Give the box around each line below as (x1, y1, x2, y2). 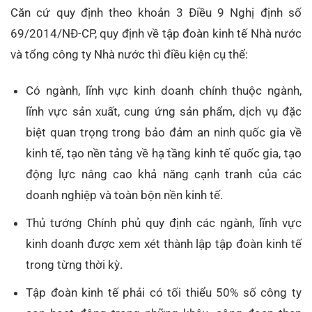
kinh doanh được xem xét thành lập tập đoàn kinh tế (26, 236, 302, 251)
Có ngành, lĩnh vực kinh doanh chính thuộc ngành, (26, 83, 302, 97)
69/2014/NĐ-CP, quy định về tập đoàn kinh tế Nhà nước (10, 26, 302, 40)
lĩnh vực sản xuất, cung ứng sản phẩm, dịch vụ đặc (26, 104, 302, 118)
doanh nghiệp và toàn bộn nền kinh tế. (26, 187, 224, 202)
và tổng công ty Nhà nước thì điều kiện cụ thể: (10, 47, 248, 61)
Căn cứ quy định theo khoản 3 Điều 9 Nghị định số (10, 5, 302, 19)
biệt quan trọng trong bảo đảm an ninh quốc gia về (26, 125, 302, 139)
